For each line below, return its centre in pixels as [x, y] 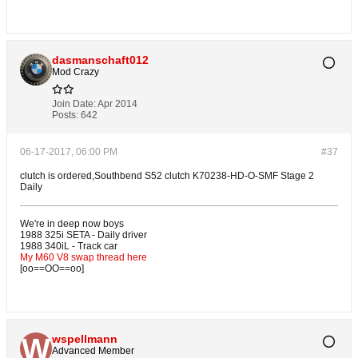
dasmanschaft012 [100, 60]
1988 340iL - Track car [69, 247]
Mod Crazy [76, 72]
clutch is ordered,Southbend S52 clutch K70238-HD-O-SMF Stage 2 [167, 176]
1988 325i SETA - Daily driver [84, 235]
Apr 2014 [117, 104]
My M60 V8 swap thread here [84, 258]
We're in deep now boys [72, 224]
